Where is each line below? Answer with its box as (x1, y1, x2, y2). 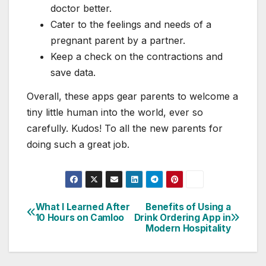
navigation (26, 226, 122, 249)
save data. (50, 66, 96, 79)
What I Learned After (35, 201, 130, 213)
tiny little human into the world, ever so (27, 106, 203, 119)
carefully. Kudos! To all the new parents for (27, 122, 223, 135)
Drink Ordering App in (134, 211, 231, 223)
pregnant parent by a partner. (50, 34, 185, 47)
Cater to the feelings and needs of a (50, 18, 211, 31)
